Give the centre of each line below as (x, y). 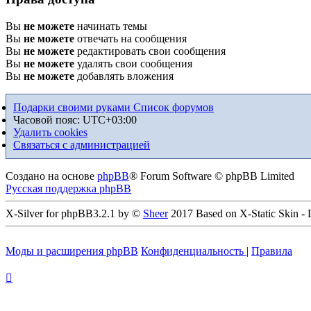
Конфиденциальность (192, 251)
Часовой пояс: (48, 119)
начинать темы (111, 26)
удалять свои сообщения (133, 63)
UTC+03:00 (110, 119)
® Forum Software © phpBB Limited (212, 176)
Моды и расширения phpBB (72, 251)
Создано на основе (51, 176)
